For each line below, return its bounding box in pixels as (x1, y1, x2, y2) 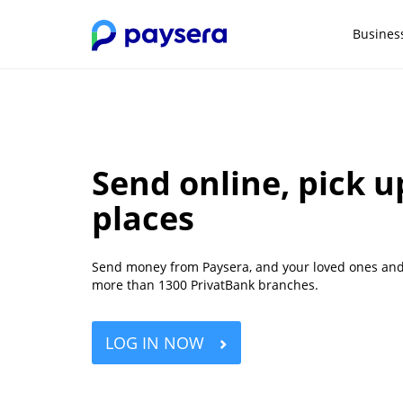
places (92, 195, 194, 240)
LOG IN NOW (105, 331, 209, 354)
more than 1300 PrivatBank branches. (92, 275, 318, 293)
